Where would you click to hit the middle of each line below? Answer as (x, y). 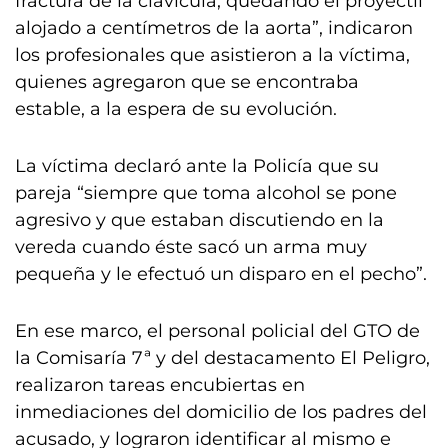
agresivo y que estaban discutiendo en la (199, 220)
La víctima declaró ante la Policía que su (197, 166)
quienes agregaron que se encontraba (187, 82)
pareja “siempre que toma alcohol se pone (206, 193)
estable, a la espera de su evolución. (176, 109)
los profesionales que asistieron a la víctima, (212, 55)
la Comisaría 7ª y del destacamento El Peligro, (222, 358)
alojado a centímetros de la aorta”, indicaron (214, 28)
